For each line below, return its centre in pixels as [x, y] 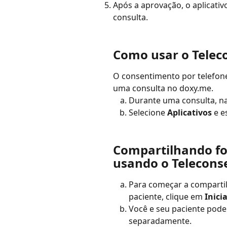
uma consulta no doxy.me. [163, 88]
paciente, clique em [167, 197]
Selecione [148, 113]
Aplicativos [190, 113]
